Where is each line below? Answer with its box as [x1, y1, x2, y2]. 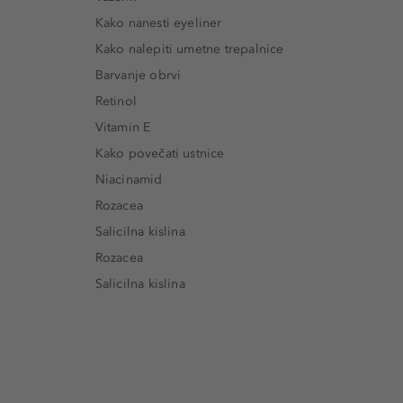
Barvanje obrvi [94, 67, 182, 83]
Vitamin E [94, 119, 151, 135]
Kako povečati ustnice [94, 145, 225, 161]
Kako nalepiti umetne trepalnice [94, 40, 284, 57]
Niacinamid [94, 171, 163, 187]
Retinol [94, 93, 137, 109]
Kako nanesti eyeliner [94, 14, 222, 31]
